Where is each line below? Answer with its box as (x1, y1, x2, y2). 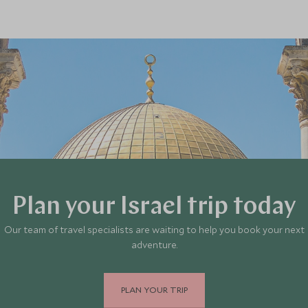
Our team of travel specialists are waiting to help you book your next (3, 223, 305, 236)
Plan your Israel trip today (12, 195, 296, 220)
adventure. (131, 238, 177, 251)
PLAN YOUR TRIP (120, 284, 188, 295)
